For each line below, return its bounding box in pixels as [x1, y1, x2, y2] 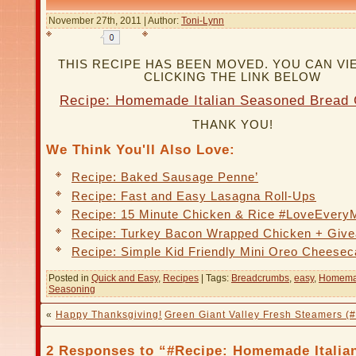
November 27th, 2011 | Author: [48, 15, 181, 27]
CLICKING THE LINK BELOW [144, 71, 321, 84]
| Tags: [199, 272, 231, 284]
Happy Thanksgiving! [56, 308, 162, 320]
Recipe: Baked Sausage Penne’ [72, 171, 258, 184]
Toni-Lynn [181, 15, 224, 27]
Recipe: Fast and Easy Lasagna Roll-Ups [72, 189, 316, 203]
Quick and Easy [91, 272, 158, 284]
